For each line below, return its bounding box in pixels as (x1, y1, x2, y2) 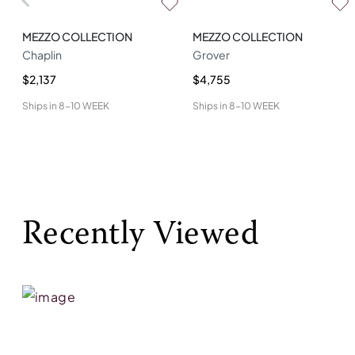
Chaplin (22, 48, 62, 62)
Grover (193, 48, 230, 62)
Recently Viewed (22, 219, 260, 252)
